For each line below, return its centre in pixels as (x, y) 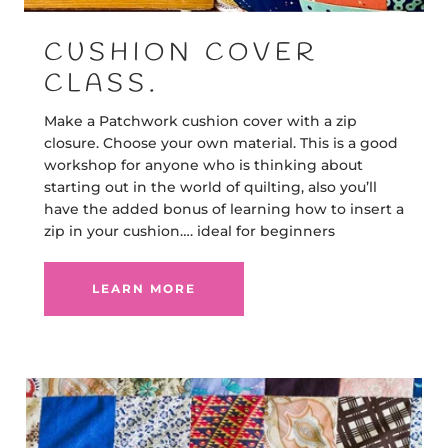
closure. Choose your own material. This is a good (221, 143)
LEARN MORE (144, 288)
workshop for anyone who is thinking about (203, 165)
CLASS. (102, 84)
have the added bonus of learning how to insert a (224, 209)
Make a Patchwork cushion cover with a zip (200, 121)
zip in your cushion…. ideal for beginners (191, 231)
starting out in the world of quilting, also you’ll (210, 187)
